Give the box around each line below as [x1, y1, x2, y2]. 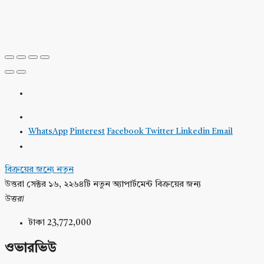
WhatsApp [28, 127, 68, 136]
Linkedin [176, 127, 212, 136]
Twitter [146, 127, 176, 136]
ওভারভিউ [5, 242, 56, 256]
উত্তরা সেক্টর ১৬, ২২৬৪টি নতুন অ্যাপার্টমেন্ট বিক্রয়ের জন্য [5, 180, 201, 190]
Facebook [107, 127, 146, 136]
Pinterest [70, 127, 105, 136]
